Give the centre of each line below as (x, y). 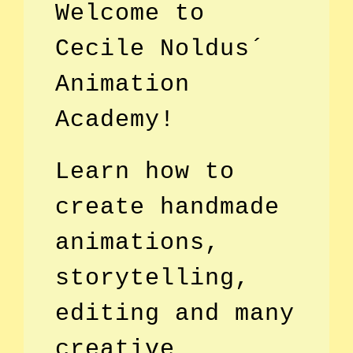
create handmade (167, 207)
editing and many (175, 313)
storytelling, (152, 278)
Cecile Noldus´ (160, 48)
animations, (137, 242)
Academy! (115, 119)
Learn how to (145, 171)
